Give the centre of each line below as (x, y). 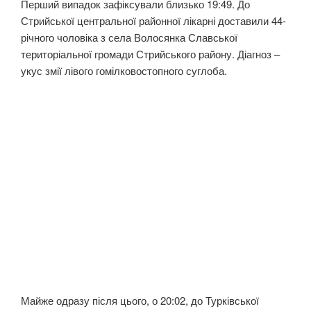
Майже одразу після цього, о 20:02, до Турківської (140, 301)
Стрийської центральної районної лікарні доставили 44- (153, 20)
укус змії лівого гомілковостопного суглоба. (124, 70)
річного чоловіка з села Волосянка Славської (129, 37)
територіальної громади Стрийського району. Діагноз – (150, 53)
